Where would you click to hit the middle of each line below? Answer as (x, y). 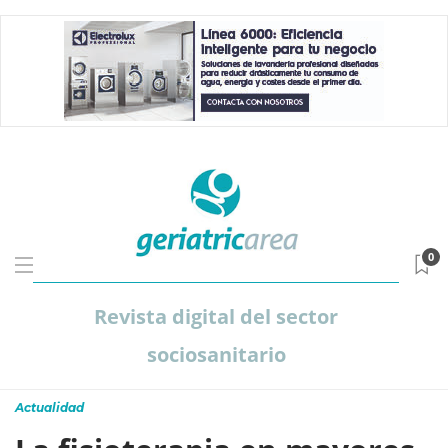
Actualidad (49, 407)
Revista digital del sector (216, 316)
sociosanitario (216, 354)
